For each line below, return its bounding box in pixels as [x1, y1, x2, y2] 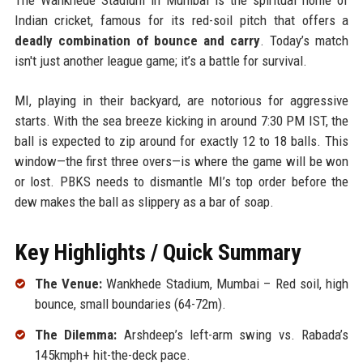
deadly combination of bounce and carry [14, 32, 261, 49]
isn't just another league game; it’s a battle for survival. [14, 52, 307, 69]
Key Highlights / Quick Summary [14, 238, 301, 266]
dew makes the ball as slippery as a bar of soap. [14, 193, 274, 210]
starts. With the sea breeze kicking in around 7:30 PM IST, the [14, 112, 349, 129]
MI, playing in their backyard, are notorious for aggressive [14, 92, 349, 109]
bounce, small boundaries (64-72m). [34, 295, 226, 312]
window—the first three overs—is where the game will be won [14, 152, 349, 169]
